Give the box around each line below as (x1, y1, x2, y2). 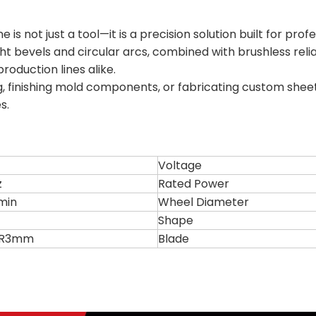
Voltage (158, 157, 202, 174)
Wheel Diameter (158, 194, 249, 210)
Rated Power (158, 176, 229, 192)
